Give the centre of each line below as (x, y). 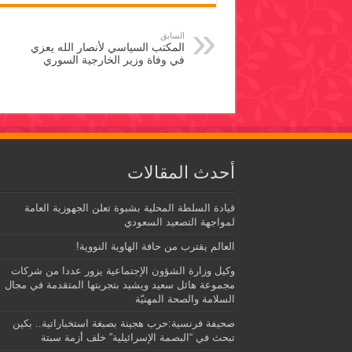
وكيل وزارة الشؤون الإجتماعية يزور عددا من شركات (123, 271)
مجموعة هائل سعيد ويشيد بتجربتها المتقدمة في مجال (119, 285)
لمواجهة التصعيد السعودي (179, 222)
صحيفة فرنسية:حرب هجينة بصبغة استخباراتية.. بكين (123, 324)
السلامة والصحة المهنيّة (185, 299)
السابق (172, 36)
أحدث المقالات (181, 173)
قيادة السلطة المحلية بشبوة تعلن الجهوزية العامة (129, 208)
